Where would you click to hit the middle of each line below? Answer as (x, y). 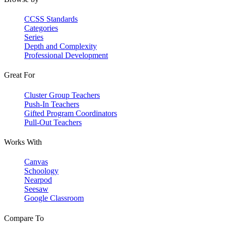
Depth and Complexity (61, 46)
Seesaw (36, 189)
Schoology (41, 171)
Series (34, 37)
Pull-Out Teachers (53, 122)
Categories (41, 28)
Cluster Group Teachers (62, 95)
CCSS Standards (51, 19)
